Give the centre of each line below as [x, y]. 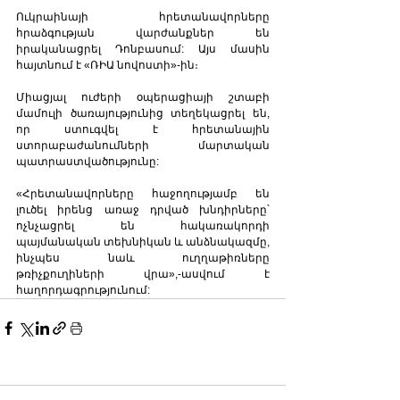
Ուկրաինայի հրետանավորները [143, 17]
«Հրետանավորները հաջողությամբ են [143, 193]
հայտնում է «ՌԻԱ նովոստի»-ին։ [107, 65]
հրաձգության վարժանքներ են [143, 33]
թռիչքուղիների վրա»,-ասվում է [143, 274]
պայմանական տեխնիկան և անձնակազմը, [143, 242]
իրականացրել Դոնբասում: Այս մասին [143, 49]
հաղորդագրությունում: [83, 290]
